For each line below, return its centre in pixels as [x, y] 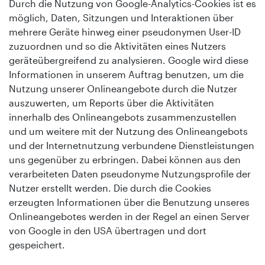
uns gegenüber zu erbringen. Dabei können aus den [125, 159]
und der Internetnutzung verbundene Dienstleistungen [132, 145]
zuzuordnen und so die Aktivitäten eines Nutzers [117, 46]
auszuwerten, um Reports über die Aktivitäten [112, 102]
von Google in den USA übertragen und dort [108, 230]
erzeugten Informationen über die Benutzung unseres [129, 202]
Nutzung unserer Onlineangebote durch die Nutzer [123, 88]
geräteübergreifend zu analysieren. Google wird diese [129, 60]
